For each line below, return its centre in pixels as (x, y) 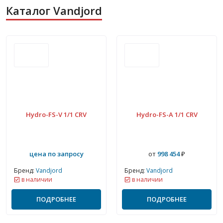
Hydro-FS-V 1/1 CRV (56, 115)
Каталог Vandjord (54, 11)
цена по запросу (56, 154)
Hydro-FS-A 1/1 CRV (167, 115)
